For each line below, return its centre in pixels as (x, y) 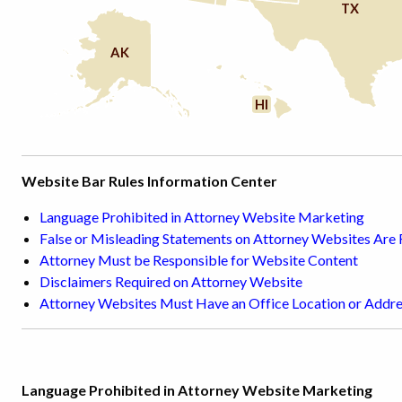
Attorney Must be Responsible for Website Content (199, 259)
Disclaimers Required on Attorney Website (171, 281)
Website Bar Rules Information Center (149, 180)
